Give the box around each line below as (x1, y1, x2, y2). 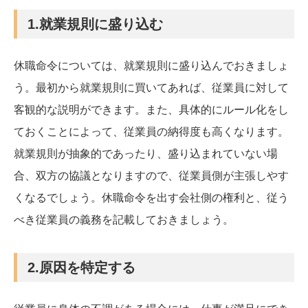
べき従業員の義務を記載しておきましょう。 (14, 213, 234, 225)
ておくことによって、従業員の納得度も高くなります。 (14, 125, 289, 137)
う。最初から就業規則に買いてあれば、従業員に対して (14, 81, 289, 93)
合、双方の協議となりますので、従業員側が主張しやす (14, 169, 289, 181)
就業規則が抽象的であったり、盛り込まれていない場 (14, 147, 278, 159)
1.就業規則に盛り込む (27, 16, 163, 32)
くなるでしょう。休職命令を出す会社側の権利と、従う (14, 191, 289, 203)
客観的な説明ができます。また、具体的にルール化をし (14, 103, 289, 115)
